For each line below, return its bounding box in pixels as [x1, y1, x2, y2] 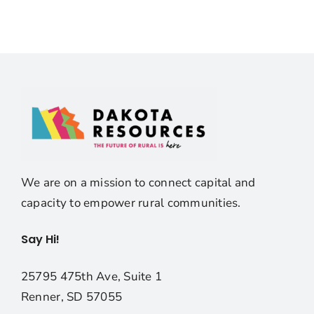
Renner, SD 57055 [20, 289, 123, 306]
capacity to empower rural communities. [20, 195, 241, 212]
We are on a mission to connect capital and [20, 175, 256, 191]
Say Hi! [20, 231, 60, 248]
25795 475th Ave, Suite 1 [20, 268, 163, 285]
